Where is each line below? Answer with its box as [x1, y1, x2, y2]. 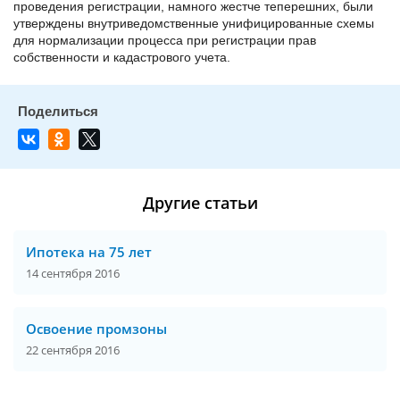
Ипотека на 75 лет [26, 243, 152, 262]
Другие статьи [142, 192, 258, 214]
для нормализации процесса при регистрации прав [13, 33, 316, 48]
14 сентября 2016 [26, 265, 120, 282]
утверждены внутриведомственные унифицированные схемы [13, 16, 374, 31]
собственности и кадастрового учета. [13, 50, 230, 65]
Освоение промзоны [26, 320, 167, 338]
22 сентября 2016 [26, 342, 120, 359]
